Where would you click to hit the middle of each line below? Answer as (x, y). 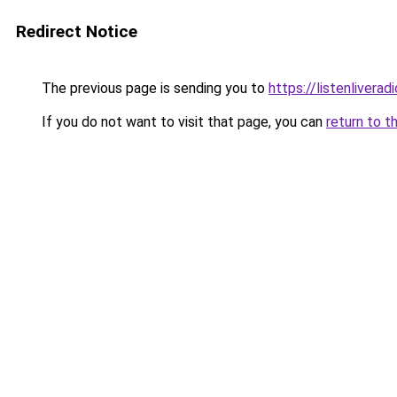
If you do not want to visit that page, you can (182, 122)
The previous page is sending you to (153, 88)
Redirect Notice (77, 31)
